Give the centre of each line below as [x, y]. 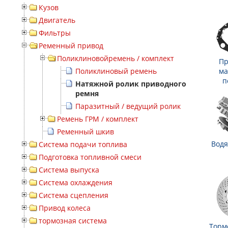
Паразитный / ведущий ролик [128, 106]
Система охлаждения [76, 183]
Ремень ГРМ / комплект [98, 119]
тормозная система [73, 221]
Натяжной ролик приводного [131, 84]
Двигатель [57, 20]
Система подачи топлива [83, 145]
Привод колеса [65, 208]
